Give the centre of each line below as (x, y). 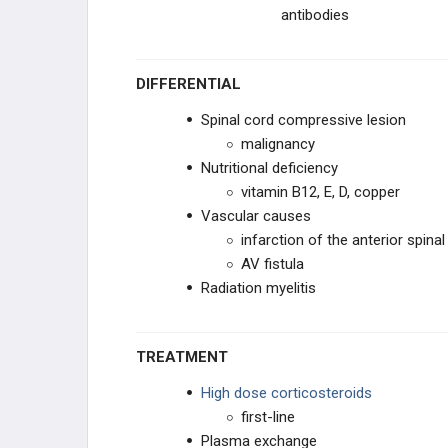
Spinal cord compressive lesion (303, 120)
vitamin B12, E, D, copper (320, 192)
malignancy (278, 144)
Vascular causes (256, 216)
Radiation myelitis (258, 288)
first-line (268, 417)
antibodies (315, 15)
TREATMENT (187, 357)
